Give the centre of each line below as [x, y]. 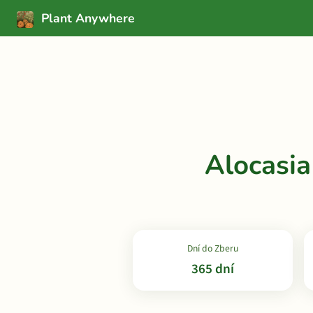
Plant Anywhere [86, 18]
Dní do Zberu [213, 248]
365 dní [213, 269]
